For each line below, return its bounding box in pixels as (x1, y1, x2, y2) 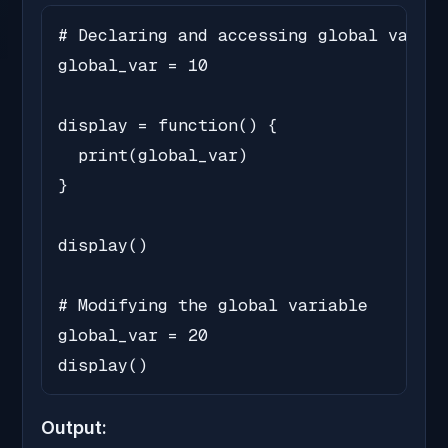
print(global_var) (58, 144, 248, 167)
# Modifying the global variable (58, 294, 368, 317)
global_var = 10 (58, 54, 208, 77)
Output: (41, 417, 107, 439)
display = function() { (58, 114, 278, 137)
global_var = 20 (58, 324, 208, 347)
